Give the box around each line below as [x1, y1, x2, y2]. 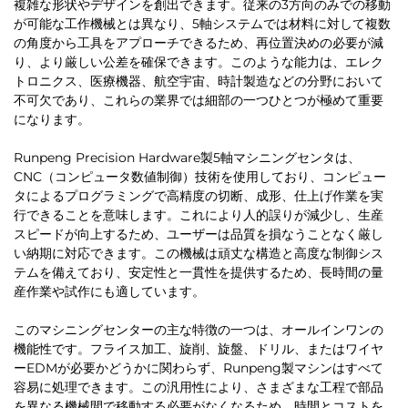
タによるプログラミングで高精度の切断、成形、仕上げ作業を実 [14, 188, 383, 205]
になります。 [14, 111, 90, 128]
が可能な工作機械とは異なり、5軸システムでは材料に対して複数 [14, 15, 391, 33]
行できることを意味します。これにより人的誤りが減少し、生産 [14, 207, 383, 224]
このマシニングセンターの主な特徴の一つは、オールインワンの [14, 321, 383, 339]
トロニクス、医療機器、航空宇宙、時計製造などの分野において [14, 73, 383, 90]
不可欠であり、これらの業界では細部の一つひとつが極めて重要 [14, 92, 383, 109]
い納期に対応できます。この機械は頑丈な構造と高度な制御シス [14, 245, 383, 262]
